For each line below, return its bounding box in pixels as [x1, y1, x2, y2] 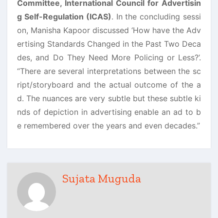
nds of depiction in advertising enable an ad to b [17, 107, 201, 117]
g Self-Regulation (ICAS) [17, 11, 111, 21]
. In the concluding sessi [111, 11, 201, 21]
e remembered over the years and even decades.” [17, 120, 200, 130]
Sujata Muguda [62, 171, 141, 185]
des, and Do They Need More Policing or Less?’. [17, 52, 201, 62]
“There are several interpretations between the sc [17, 66, 201, 76]
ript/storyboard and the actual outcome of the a [17, 79, 201, 90]
